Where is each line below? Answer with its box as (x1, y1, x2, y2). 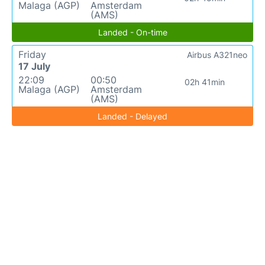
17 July (18, 60, 50, 72)
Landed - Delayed (98, 111, 167, 121)
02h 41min (184, 77, 225, 87)
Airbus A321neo (187, 50, 247, 60)
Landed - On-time (98, 27, 167, 37)
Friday (18, 49, 46, 60)
